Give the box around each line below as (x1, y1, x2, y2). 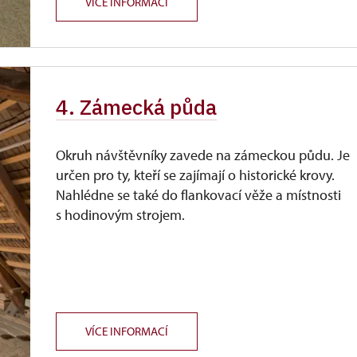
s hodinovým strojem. (56, 206, 186, 224)
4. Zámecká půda (56, 93, 218, 120)
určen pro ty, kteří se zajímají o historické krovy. (56, 166, 335, 184)
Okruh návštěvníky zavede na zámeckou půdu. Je (56, 146, 351, 164)
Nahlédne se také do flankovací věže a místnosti (56, 186, 342, 204)
